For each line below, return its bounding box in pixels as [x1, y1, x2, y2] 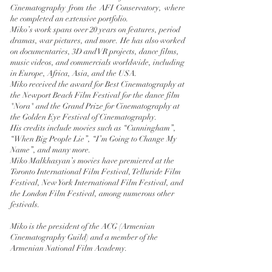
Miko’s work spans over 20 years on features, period [10, 25, 180, 35]
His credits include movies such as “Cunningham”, [10, 123, 176, 133]
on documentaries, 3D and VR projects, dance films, [10, 47, 179, 56]
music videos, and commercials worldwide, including [10, 58, 185, 67]
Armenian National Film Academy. [10, 243, 127, 253]
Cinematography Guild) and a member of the [10, 233, 158, 242]
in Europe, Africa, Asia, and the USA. [10, 69, 139, 78]
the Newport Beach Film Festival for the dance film [10, 90, 180, 100]
